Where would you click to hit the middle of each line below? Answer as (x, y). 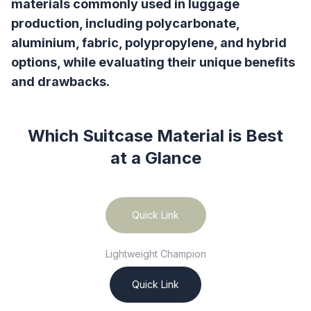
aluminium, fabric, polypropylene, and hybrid (149, 43)
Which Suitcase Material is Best (155, 136)
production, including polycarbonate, (125, 23)
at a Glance (155, 158)
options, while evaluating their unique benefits (153, 62)
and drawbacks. (60, 82)
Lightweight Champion (155, 254)
